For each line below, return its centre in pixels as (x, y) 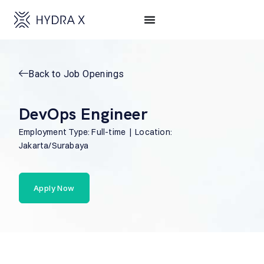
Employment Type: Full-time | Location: (95, 132)
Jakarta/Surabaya (54, 145)
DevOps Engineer (83, 113)
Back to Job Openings (76, 74)
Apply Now (54, 188)
